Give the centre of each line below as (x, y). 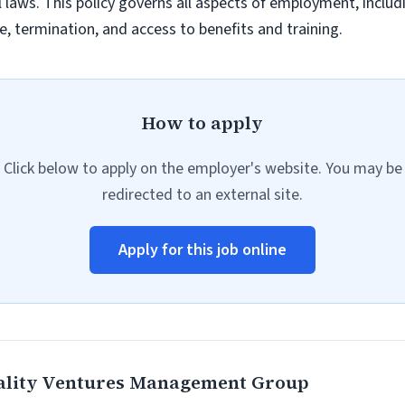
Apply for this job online (202, 250)
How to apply (202, 123)
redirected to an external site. (202, 195)
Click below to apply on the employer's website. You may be (202, 169)
